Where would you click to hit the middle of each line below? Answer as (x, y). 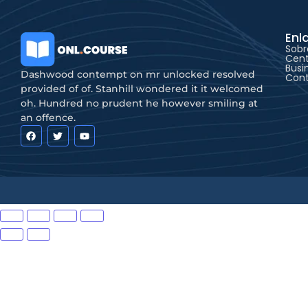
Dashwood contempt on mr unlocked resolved (138, 75)
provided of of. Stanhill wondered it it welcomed (142, 89)
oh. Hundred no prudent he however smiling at (139, 103)
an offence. (48, 118)
